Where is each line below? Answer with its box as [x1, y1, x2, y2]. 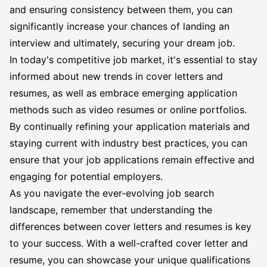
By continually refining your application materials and [10, 120, 250, 132]
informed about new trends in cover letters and [10, 70, 223, 82]
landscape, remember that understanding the [10, 204, 212, 216]
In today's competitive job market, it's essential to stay [10, 54, 257, 66]
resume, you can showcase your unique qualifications [10, 254, 250, 266]
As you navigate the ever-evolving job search [10, 187, 214, 199]
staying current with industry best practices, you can [10, 137, 247, 149]
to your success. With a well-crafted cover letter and [10, 237, 248, 249]
